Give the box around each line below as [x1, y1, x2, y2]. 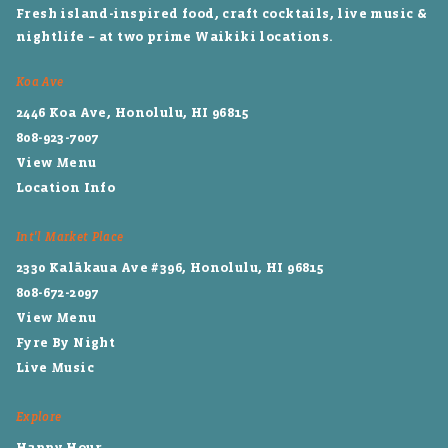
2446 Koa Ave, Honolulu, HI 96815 [16, 104, 250, 120]
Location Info [16, 179, 116, 195]
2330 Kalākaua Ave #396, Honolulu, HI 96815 [16, 259, 325, 275]
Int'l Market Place [16, 230, 124, 244]
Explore [16, 410, 62, 424]
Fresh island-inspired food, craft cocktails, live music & [16, 5, 428, 21]
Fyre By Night [16, 334, 116, 350]
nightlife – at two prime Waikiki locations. [16, 28, 334, 44]
